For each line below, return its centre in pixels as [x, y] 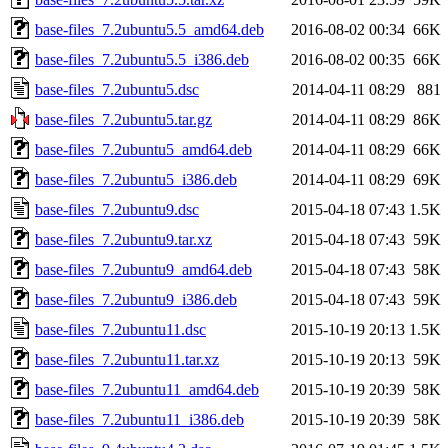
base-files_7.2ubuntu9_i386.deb [136, 299]
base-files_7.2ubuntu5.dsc [117, 89]
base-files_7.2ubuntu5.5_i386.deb [142, 59]
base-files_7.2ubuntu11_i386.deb [139, 419]
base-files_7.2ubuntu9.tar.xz [123, 239]
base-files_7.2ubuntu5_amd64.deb [143, 149]
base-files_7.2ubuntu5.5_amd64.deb [149, 29]
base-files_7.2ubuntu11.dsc [120, 329]
